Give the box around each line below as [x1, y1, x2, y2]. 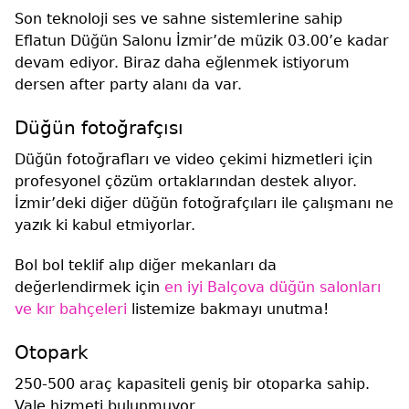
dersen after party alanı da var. [15, 75, 246, 93]
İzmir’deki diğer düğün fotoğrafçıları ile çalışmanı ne [15, 194, 393, 212]
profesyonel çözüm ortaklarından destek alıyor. [15, 172, 357, 190]
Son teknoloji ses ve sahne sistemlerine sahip [15, 9, 342, 27]
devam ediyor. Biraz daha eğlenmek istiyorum [15, 53, 350, 71]
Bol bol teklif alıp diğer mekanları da [15, 256, 277, 274]
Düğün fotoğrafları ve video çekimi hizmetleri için [15, 150, 372, 168]
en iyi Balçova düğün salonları [164, 278, 381, 296]
